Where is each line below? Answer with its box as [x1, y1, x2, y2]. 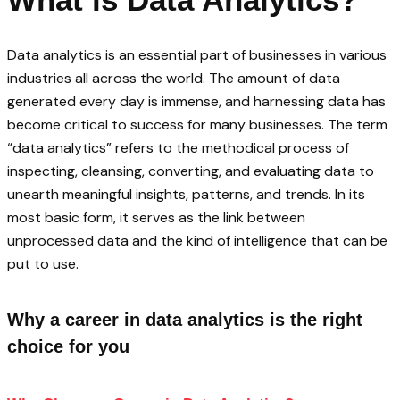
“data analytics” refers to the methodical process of [7, 138, 349, 158]
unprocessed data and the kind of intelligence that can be [7, 231, 387, 251]
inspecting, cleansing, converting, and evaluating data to [7, 162, 374, 181]
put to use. [7, 254, 79, 274]
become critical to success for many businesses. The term [7, 115, 387, 135]
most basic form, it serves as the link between [7, 208, 305, 228]
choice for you [7, 336, 129, 356]
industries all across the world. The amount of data [7, 69, 340, 88]
